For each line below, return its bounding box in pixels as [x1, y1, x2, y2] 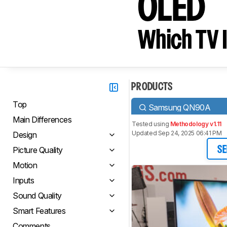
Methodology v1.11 [170, 120, 222, 128]
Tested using [132, 120, 170, 128]
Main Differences [13, 115, 72, 125]
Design [13, 130, 37, 140]
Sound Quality [13, 191, 62, 201]
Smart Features [13, 206, 66, 216]
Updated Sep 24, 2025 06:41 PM [132, 129, 222, 137]
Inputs [13, 175, 34, 185]
